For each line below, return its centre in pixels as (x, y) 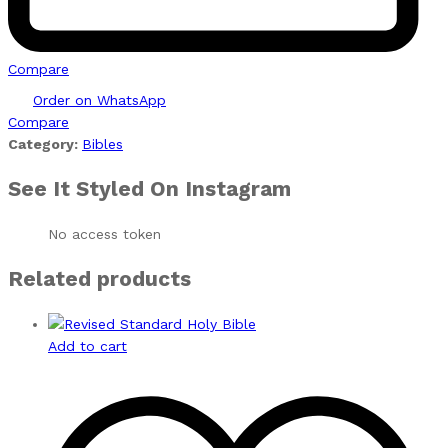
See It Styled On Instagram (149, 189)
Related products (99, 279)
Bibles (102, 144)
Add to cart (87, 345)
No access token (104, 233)
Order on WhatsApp (99, 100)
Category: (45, 144)
